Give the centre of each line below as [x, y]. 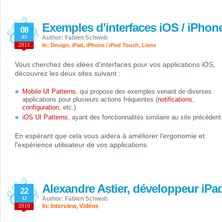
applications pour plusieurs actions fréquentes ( [90, 100]
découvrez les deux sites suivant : [68, 74]
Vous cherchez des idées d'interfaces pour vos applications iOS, [115, 65]
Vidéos [89, 206]
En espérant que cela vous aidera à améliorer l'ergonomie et [110, 136]
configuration [41, 108]
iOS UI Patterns [45, 117]
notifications [175, 100]
